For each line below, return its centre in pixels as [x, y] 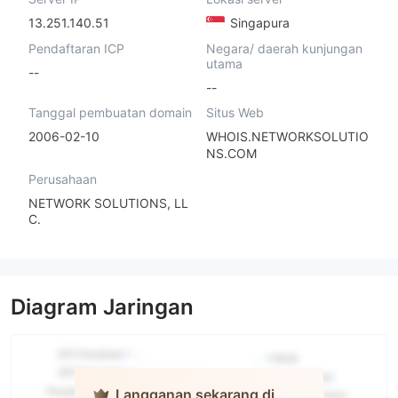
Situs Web [235, 113]
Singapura [258, 22]
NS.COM [231, 153]
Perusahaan [63, 179]
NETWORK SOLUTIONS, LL [108, 203]
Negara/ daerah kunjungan [284, 48]
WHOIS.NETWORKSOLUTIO [287, 137]
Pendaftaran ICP [76, 48]
